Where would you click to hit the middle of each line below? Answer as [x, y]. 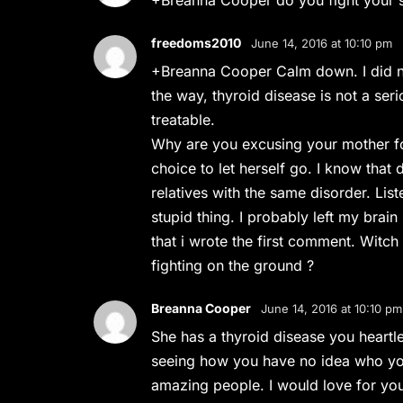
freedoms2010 [197, 43]
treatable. [184, 120]
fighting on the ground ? [233, 265]
